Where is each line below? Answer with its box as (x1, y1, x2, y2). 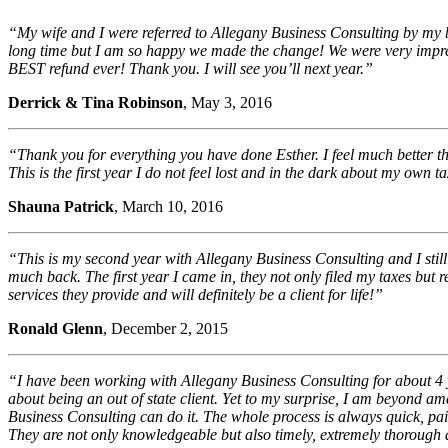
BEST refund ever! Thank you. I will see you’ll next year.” (8, 59, 373, 77)
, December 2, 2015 (103, 319, 228, 337)
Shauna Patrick (8, 197, 114, 215)
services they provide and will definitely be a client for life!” (8, 285, 383, 303)
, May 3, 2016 (183, 93, 272, 111)
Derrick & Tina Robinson (8, 93, 183, 111)
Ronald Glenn (8, 319, 103, 337)
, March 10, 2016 (114, 197, 223, 215)
